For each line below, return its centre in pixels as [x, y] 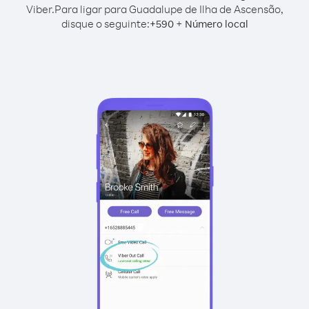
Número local [216, 24]
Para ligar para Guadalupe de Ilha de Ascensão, [169, 9]
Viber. [40, 9]
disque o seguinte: [105, 23]
